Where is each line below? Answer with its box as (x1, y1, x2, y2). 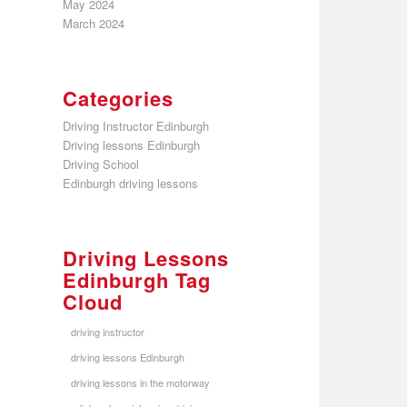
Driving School (62, 154, 139, 173)
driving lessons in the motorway (70, 374, 210, 390)
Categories (62, 83, 174, 113)
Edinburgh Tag (62, 264, 211, 294)
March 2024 (62, 14, 124, 32)
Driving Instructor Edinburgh (62, 116, 209, 134)
